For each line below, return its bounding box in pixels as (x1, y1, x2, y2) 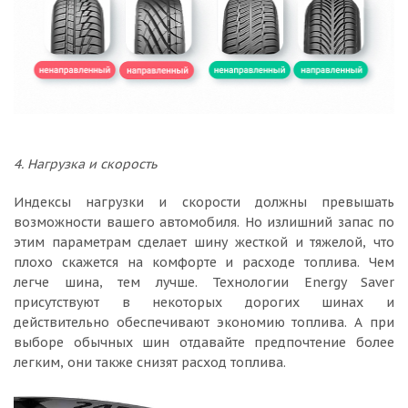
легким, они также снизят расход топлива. (14, 354, 286, 371)
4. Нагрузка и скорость (14, 156, 157, 172)
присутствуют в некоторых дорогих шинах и (14, 294, 394, 311)
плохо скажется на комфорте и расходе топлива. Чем (14, 254, 394, 270)
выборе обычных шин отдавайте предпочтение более (14, 334, 394, 351)
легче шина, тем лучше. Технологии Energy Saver (14, 274, 394, 291)
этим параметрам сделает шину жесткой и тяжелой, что (14, 234, 394, 250)
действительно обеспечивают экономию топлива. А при (14, 314, 394, 331)
